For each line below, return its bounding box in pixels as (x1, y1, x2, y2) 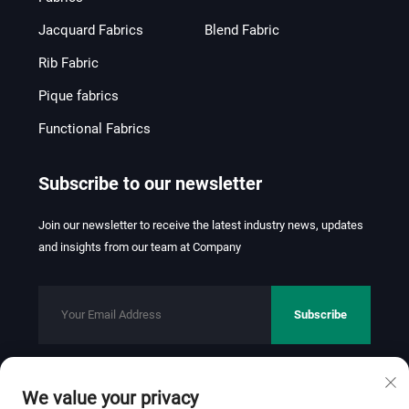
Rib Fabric (37, 54, 99, 71)
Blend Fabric (204, 21, 279, 38)
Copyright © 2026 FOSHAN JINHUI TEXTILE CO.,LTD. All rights (37, 393, 355, 407)
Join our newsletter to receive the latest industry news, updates (37, 217, 363, 232)
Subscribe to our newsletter (37, 172, 262, 194)
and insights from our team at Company (37, 239, 241, 254)
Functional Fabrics (37, 120, 151, 137)
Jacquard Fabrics (37, 21, 143, 38)
